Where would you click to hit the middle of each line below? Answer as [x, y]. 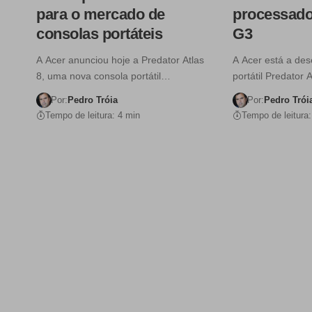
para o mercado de [101, 15]
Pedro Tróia [92, 100]
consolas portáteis [99, 34]
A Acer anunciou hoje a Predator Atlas [120, 60]
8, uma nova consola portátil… [103, 76]
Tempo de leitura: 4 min [93, 116]
